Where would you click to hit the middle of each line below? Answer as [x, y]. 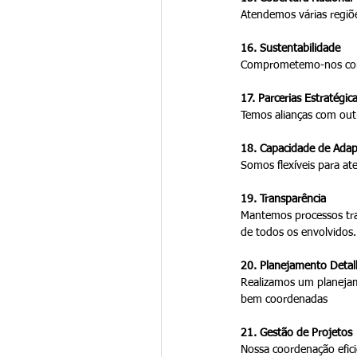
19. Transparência [283, 199]
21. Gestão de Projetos [296, 333]
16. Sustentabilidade [290, 48]
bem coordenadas [284, 299]
